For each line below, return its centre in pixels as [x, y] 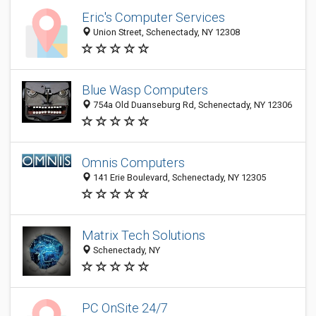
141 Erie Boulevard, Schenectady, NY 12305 [178, 178]
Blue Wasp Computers [145, 90]
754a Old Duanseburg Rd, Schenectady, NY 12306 [192, 105]
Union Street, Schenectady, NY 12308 [165, 32]
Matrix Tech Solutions [144, 236]
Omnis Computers [133, 163]
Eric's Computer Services [153, 18]
